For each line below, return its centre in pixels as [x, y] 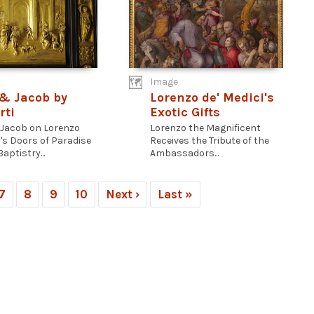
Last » [175, 194]
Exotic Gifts [185, 112]
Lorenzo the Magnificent [205, 128]
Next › [123, 194]
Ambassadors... [184, 153]
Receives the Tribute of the [210, 141]
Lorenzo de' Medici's [212, 97]
